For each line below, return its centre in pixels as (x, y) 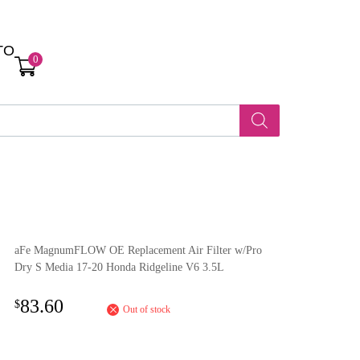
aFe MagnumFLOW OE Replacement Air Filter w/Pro (138, 250)
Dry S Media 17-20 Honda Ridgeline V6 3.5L (119, 267)
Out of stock (147, 309)
